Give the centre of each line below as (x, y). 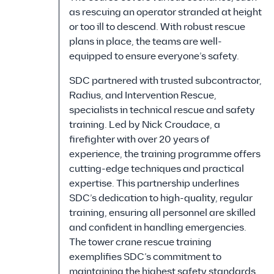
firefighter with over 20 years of (139, 139)
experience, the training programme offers (165, 154)
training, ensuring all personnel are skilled (162, 213)
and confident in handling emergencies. (158, 228)
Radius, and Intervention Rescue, (143, 95)
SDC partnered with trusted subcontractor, (165, 81)
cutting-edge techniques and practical (157, 169)
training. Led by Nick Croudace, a (145, 125)
